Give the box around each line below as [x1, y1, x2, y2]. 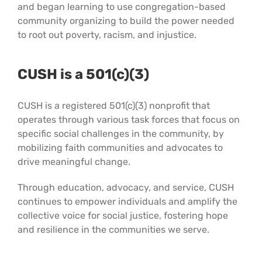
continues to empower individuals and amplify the [17, 196, 237, 207]
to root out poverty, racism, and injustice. [17, 29, 196, 40]
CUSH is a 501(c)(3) [17, 65, 149, 82]
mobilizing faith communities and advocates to [17, 142, 223, 153]
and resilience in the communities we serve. [17, 224, 209, 235]
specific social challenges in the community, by [17, 128, 224, 139]
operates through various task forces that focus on [17, 114, 240, 125]
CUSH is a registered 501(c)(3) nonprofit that [17, 100, 210, 111]
